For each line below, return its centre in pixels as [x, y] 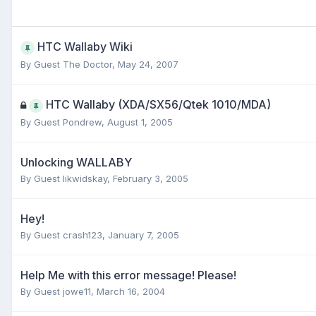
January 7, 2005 [144, 235]
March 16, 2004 [131, 291]
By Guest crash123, [64, 235]
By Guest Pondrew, [64, 122]
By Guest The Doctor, [69, 64]
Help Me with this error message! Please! [128, 275]
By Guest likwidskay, [67, 178]
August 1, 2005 [140, 122]
